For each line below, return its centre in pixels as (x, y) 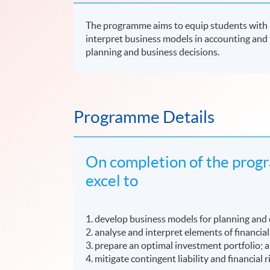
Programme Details (144, 117)
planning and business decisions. (153, 52)
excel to (112, 180)
